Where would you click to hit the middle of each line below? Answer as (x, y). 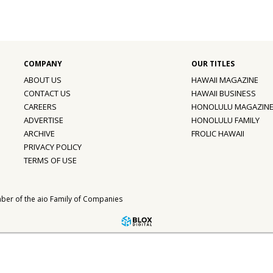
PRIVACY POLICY (53, 147)
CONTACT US (47, 93)
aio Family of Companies (80, 199)
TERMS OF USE (50, 160)
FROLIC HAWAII (218, 133)
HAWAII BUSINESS (224, 93)
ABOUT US (43, 80)
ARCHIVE (39, 133)
